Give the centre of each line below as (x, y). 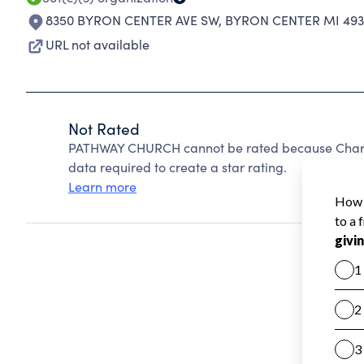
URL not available (97, 44)
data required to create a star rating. (178, 167)
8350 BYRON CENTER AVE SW (132, 20)
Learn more (102, 186)
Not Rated (104, 128)
